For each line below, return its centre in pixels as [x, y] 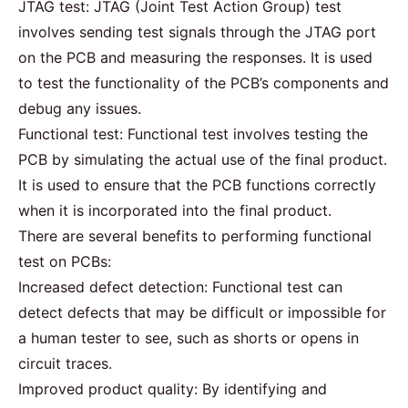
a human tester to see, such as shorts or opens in [189, 337]
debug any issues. [80, 108]
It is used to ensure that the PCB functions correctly [197, 184]
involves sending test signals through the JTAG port [197, 31]
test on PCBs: [65, 261]
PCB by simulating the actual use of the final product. [203, 159]
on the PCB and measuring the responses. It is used [195, 57]
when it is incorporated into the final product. [175, 210]
